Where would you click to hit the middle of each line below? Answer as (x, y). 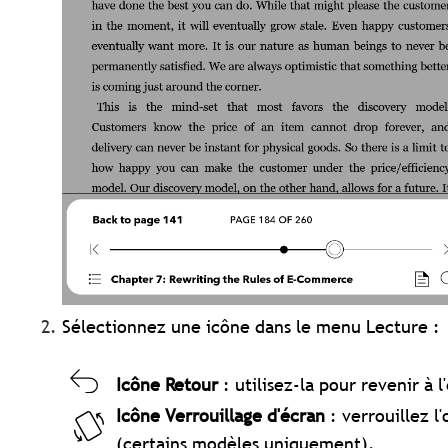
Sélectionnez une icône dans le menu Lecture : (251, 327)
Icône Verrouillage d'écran (221, 416)
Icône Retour (167, 385)
